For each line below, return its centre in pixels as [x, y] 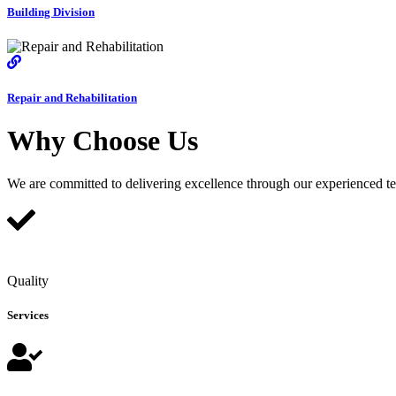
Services [28, 316]
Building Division [51, 12]
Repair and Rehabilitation [72, 97]
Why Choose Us [103, 140]
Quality [28, 281]
